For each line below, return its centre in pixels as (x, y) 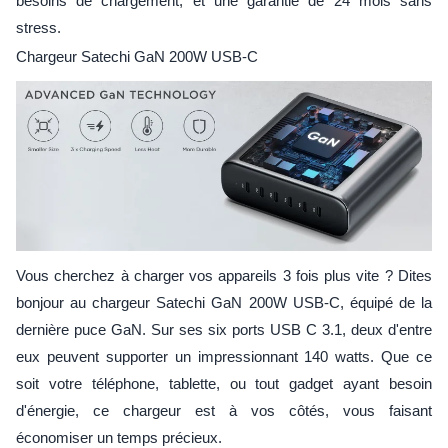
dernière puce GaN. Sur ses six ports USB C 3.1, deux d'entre (224, 329)
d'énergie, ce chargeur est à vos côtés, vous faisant (224, 410)
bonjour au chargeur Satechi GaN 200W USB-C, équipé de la (224, 302)
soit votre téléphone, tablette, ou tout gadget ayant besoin (224, 383)
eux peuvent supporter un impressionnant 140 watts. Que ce (224, 356)
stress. (38, 27)
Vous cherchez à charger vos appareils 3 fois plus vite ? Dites (224, 275)
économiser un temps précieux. (119, 437)
